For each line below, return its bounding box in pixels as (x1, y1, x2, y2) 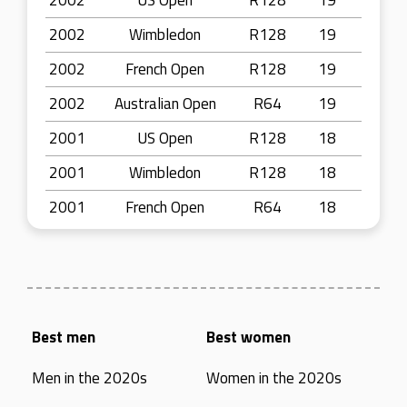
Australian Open (114, 92, 216, 115)
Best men (32, 325, 96, 349)
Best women (205, 325, 291, 349)
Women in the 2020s (205, 366, 342, 390)
